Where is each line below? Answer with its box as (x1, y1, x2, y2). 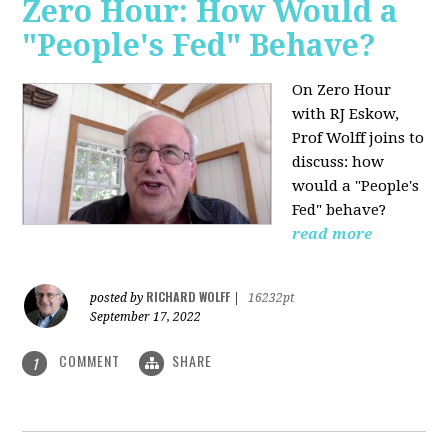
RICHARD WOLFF (146, 288, 231, 306)
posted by (90, 291, 147, 306)
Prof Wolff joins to (292, 129, 425, 148)
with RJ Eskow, (292, 105, 400, 124)
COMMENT (55, 350, 125, 372)
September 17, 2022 (90, 310, 202, 325)
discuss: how (292, 153, 385, 172)
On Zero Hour (292, 81, 392, 100)
